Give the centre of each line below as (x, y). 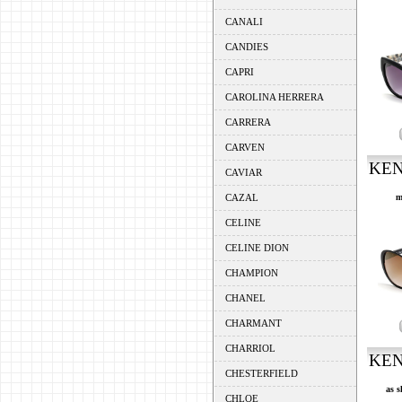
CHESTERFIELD (261, 373)
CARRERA (248, 122)
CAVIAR (243, 172)
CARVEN (245, 147)
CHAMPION (251, 273)
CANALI (244, 22)
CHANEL (245, 298)
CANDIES (246, 47)
